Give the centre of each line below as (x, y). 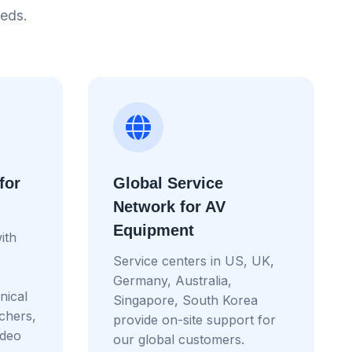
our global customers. (179, 339)
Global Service (168, 183)
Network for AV (169, 206)
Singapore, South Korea (185, 300)
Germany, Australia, (172, 280)
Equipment (154, 230)
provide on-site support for (194, 319)
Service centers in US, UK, (194, 260)
